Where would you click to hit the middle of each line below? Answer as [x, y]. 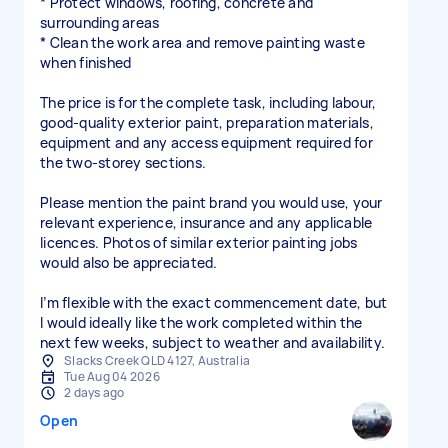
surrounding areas [100, 22]
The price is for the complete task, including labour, [208, 102]
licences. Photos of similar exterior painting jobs [199, 242]
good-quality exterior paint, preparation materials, [207, 122]
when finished [86, 62]
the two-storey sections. [123, 162]
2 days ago [94, 392]
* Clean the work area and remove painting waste [202, 42]
